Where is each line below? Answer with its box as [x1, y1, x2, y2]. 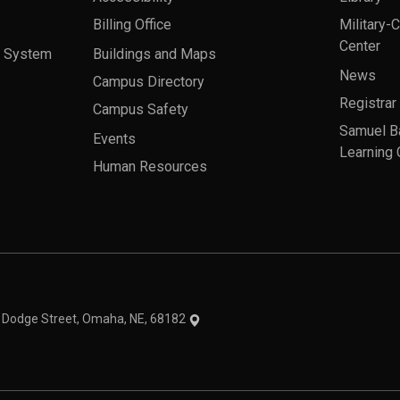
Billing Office [93, 16, 171, 34]
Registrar [339, 95, 396, 112]
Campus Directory [93, 73, 204, 91]
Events [93, 129, 136, 147]
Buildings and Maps [93, 45, 216, 62]
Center [339, 37, 380, 55]
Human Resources [93, 158, 207, 176]
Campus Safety [93, 101, 188, 119]
